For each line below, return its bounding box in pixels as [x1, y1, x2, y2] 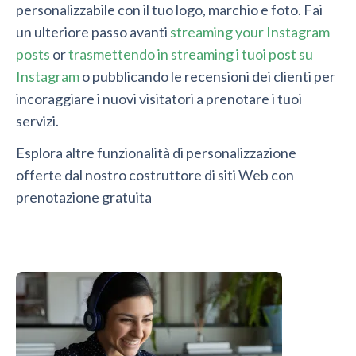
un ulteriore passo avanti [16, 23, 170, 41]
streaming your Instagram [170, 23, 330, 41]
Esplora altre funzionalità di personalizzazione [16, 144, 296, 162]
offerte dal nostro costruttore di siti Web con [16, 166, 294, 184]
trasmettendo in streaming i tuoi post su [68, 45, 313, 64]
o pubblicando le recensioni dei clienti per [79, 68, 335, 86]
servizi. [16, 112, 59, 130]
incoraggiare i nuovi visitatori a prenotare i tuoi [16, 90, 302, 108]
